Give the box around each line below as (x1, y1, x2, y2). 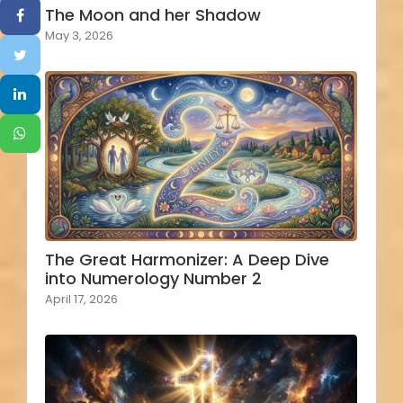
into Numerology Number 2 (45, 267, 262, 291)
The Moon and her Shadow (45, 3, 261, 26)
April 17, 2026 (45, 291, 118, 309)
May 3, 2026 (45, 26, 113, 44)
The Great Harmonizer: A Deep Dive (45, 248, 329, 272)
